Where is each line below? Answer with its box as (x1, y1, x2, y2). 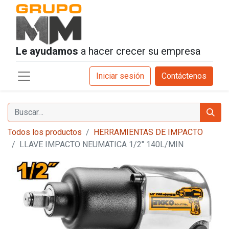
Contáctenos (162, 71, 207, 81)
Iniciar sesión (96, 71, 144, 81)
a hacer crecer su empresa (78, 45, 200, 57)
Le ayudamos (16, 45, 78, 57)
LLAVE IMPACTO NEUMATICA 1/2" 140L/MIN (19, 140, 184, 149)
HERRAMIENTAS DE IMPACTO (94, 127, 203, 137)
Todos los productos (8, 127, 82, 137)
